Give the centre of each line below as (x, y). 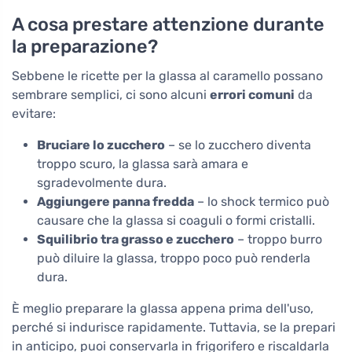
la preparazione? (85, 47)
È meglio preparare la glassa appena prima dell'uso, (163, 309)
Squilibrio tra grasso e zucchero (136, 240)
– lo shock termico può (262, 202)
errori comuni (252, 95)
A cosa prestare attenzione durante (168, 25)
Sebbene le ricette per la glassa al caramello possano (167, 76)
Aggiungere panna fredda (115, 202)
